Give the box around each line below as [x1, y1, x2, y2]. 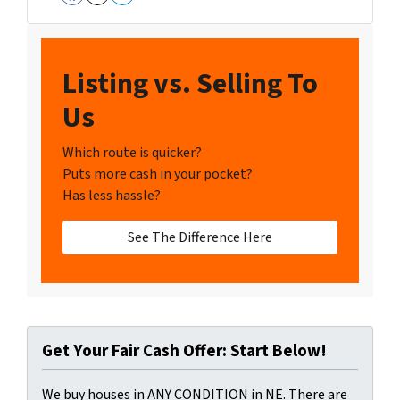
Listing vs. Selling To [62, 63, 318, 105]
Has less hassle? [62, 186, 161, 206]
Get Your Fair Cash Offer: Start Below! [42, 338, 327, 364]
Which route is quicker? [62, 143, 202, 163]
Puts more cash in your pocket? [62, 164, 253, 185]
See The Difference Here [128, 228, 272, 248]
